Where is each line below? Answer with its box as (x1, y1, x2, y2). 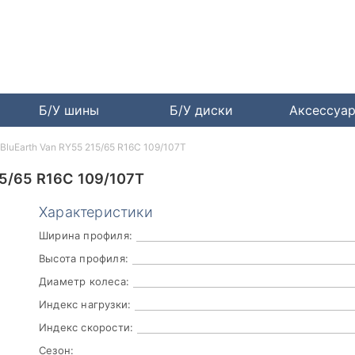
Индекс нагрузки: (39, 298, 132, 311)
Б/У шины (38, 102, 99, 119)
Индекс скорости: (39, 321, 134, 334)
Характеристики (39, 204, 153, 221)
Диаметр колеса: (39, 275, 129, 288)
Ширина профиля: (39, 229, 132, 242)
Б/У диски (170, 102, 234, 119)
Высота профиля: (39, 252, 128, 265)
